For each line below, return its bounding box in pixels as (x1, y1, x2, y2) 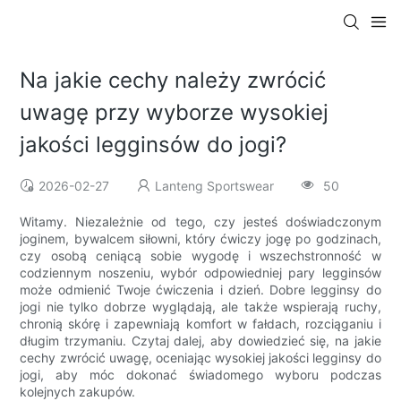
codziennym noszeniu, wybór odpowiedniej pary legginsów (20, 265, 381, 281)
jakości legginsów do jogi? (20, 132, 287, 158)
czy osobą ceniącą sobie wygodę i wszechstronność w (20, 248, 381, 264)
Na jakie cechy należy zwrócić (20, 67, 327, 94)
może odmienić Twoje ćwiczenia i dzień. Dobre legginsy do (20, 282, 381, 298)
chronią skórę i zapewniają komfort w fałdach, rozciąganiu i (20, 316, 381, 332)
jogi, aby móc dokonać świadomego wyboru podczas (20, 367, 381, 383)
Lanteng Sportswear (155, 178, 275, 194)
